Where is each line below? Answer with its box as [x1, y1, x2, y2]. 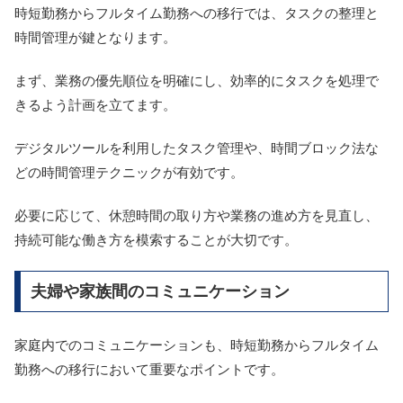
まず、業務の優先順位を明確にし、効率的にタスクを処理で [14, 73, 379, 89]
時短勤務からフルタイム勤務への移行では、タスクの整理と [14, 5, 379, 22]
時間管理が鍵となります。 [14, 30, 176, 46]
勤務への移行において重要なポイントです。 [14, 361, 284, 377]
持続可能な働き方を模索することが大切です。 [14, 232, 298, 248]
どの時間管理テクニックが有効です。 [14, 165, 244, 181]
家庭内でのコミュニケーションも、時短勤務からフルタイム [14, 336, 379, 353]
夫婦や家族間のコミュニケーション [30, 282, 290, 301]
